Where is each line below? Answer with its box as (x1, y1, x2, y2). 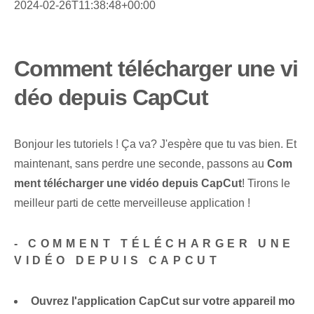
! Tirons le (242, 177, 290, 190)
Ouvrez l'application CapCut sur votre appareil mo (31, 295, 295, 308)
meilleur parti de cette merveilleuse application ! (14, 197, 250, 210)
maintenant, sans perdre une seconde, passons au (14, 158, 267, 170)
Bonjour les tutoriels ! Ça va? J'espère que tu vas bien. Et (14, 138, 296, 151)
